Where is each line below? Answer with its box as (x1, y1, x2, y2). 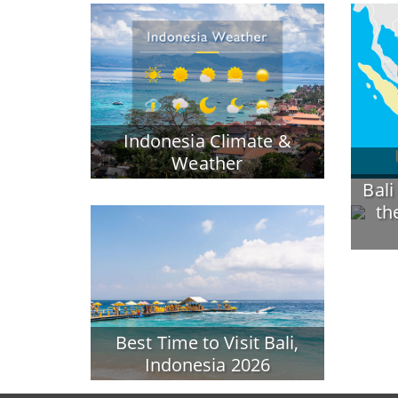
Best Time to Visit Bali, (115, 330, 299, 354)
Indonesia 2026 (144, 352, 270, 377)
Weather (171, 150, 243, 175)
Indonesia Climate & (123, 128, 291, 153)
